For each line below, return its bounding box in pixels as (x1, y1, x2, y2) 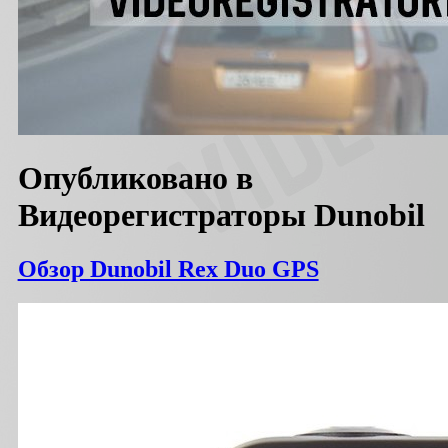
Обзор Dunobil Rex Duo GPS (17, 255, 319, 282)
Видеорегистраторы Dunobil (17, 197, 425, 234)
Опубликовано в (17, 160, 253, 197)
